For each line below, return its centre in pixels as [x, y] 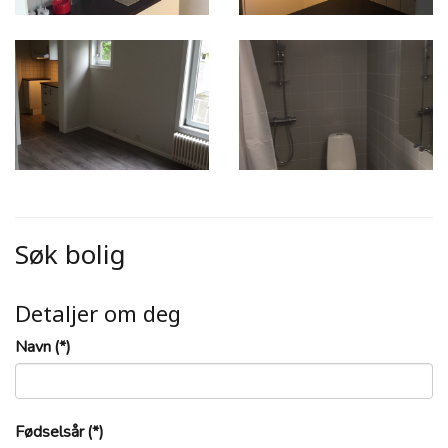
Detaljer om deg [98, 312]
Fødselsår [49, 431]
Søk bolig [70, 253]
